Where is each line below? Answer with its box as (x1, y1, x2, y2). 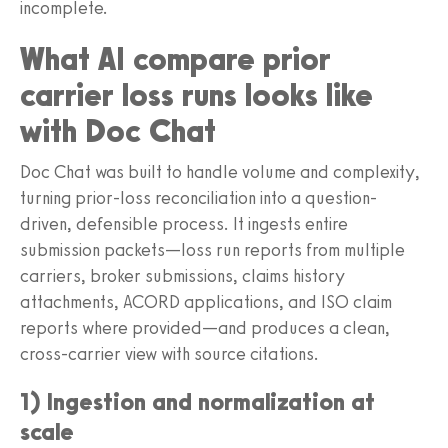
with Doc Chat (20, 111, 216, 150)
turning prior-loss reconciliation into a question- (20, 186, 377, 209)
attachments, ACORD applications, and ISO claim (20, 290, 392, 313)
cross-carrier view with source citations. (20, 342, 319, 365)
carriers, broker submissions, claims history (20, 264, 345, 287)
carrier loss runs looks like (20, 75, 373, 114)
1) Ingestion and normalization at (20, 386, 375, 416)
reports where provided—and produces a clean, (20, 316, 390, 339)
